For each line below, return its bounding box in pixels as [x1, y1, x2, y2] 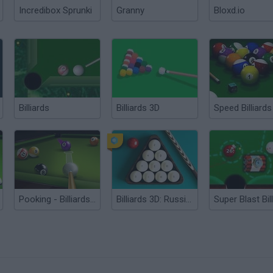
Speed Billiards [214, 102, 272, 113]
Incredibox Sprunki [19, 5, 92, 16]
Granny [116, 5, 144, 16]
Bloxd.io [214, 5, 245, 16]
